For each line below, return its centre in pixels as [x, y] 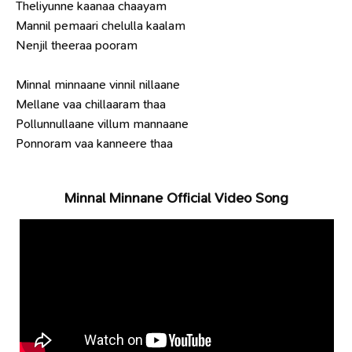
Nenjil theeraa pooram [77, 45]
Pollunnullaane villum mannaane [102, 124]
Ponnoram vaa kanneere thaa [94, 143]
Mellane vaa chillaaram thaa [91, 104]
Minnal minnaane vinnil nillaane [98, 84]
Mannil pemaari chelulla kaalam [101, 26]
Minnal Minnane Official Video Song [176, 198]
